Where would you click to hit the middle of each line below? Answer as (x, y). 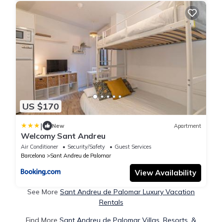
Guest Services (133, 147)
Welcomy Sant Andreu (63, 136)
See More (44, 192)
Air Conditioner (39, 147)
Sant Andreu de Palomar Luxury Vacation (127, 192)
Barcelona (33, 156)
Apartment (188, 126)
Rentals (111, 202)
